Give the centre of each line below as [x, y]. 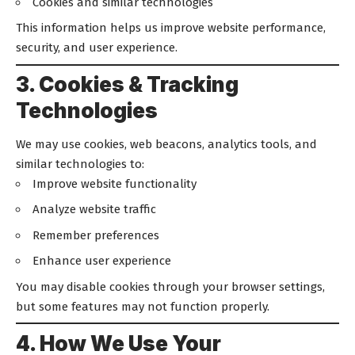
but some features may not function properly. [143, 306]
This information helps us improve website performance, [171, 28]
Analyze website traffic [94, 209]
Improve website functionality [115, 183]
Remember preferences [96, 235]
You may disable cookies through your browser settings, [170, 286]
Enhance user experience [102, 261]
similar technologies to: [80, 164]
